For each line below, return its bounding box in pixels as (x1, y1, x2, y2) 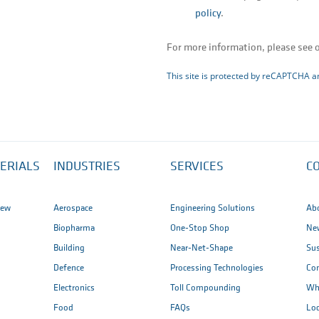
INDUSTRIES (53, 159, 120, 174)
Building (53, 243, 85, 253)
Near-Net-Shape (170, 243, 233, 253)
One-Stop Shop (170, 223, 229, 233)
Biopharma (53, 223, 95, 233)
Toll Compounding (170, 283, 241, 293)
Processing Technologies (170, 263, 263, 273)
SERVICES (170, 159, 224, 174)
